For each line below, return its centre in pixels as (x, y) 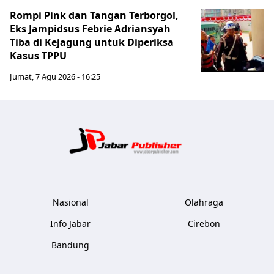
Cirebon (204, 224)
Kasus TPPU (38, 56)
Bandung (70, 245)
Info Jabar (70, 224)
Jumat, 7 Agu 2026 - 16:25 (55, 76)
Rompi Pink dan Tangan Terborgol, (94, 15)
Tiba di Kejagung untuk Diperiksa (92, 42)
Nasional (70, 202)
